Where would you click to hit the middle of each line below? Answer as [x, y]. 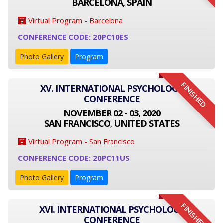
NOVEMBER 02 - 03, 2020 [111, 113]
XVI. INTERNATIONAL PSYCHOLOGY [111, 209]
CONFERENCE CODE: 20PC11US [74, 158]
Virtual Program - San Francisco [81, 141]
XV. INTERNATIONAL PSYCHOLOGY [111, 88]
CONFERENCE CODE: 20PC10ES [73, 37]
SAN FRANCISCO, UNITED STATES [111, 123]
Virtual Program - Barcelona [75, 20]
